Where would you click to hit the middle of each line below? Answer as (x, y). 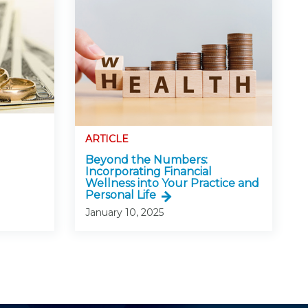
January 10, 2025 (124, 213)
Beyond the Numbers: (146, 160)
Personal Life (120, 195)
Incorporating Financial (148, 172)
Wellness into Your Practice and (172, 184)
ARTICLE (107, 139)
